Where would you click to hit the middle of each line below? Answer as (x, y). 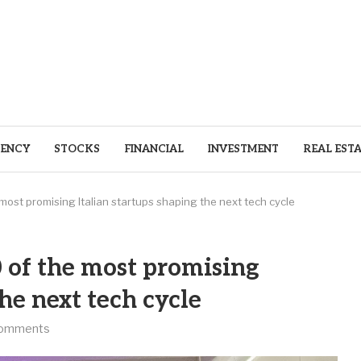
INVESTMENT (243, 149)
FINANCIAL (154, 149)
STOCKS (77, 149)
